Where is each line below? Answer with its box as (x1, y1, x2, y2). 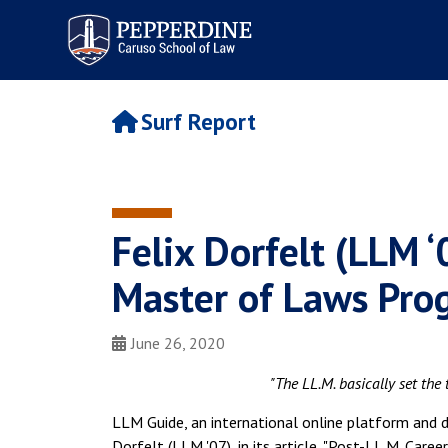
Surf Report (140, 107, 256, 137)
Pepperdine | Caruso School (55, 7, 259, 30)
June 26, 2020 (131, 333, 225, 353)
